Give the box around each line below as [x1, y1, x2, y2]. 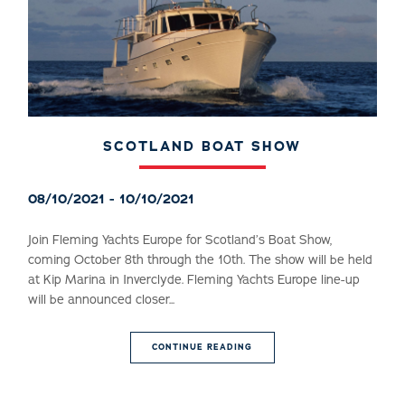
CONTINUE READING [152, 342, 253, 353]
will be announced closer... [28, 291, 175, 309]
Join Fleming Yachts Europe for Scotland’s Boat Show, [28, 231, 333, 250]
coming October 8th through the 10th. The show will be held [28, 251, 373, 269]
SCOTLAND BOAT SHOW [103, 137, 302, 156]
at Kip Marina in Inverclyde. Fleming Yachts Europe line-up [28, 271, 361, 289]
